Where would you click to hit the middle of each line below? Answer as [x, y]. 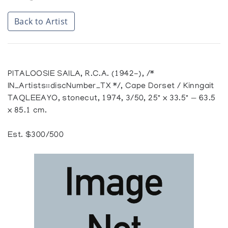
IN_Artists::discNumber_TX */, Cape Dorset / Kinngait [111, 87]
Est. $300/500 [36, 135]
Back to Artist [41, 21]
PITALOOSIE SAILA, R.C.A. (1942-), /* [81, 74]
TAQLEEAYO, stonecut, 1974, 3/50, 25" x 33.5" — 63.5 [112, 99]
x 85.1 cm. [27, 111]
